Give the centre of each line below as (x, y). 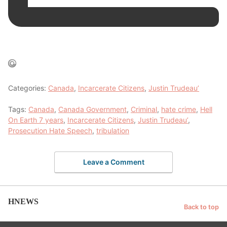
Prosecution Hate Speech (50, 130)
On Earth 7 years (36, 120)
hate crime (179, 109)
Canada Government (92, 109)
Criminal (144, 109)
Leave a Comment (113, 162)
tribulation (113, 130)
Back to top (201, 207)
